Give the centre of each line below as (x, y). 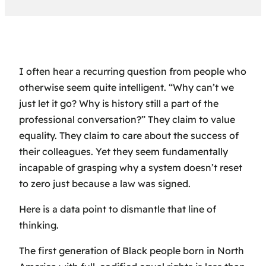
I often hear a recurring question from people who (133, 72)
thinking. (39, 225)
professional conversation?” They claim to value (127, 120)
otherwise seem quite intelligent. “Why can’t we (126, 88)
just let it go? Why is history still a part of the (119, 104)
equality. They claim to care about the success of (129, 136)
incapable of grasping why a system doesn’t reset (131, 168)
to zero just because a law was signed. (105, 184)
